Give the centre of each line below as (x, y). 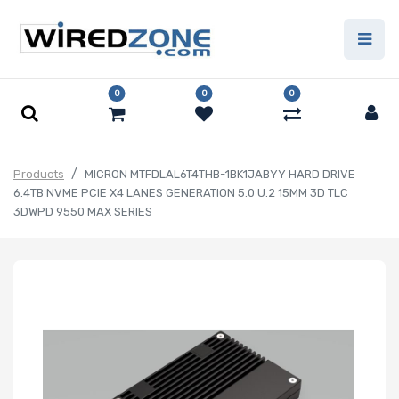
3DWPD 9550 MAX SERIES (83, 212)
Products (39, 175)
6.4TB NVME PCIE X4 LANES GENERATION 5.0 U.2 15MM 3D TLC (181, 193)
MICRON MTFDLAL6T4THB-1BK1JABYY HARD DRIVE (220, 175)
